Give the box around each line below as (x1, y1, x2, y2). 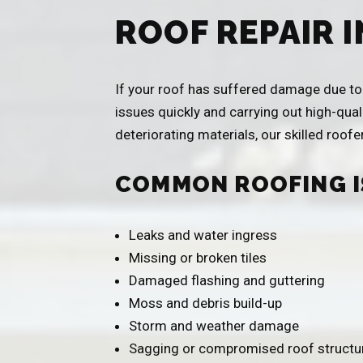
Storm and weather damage (129, 317, 299, 334)
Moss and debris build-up (129, 294, 282, 311)
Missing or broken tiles (129, 249, 267, 266)
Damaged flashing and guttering (129, 271, 325, 288)
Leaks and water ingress (129, 226, 277, 243)
